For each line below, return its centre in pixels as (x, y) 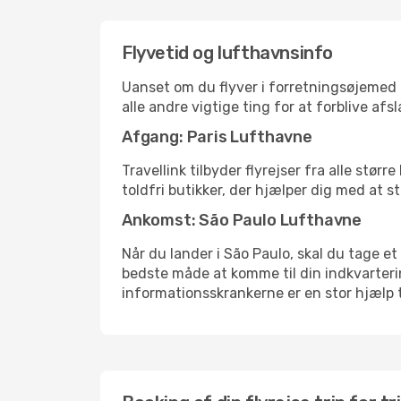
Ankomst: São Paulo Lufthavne (242, 220)
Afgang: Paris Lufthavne (217, 137)
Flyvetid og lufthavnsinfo (227, 53)
